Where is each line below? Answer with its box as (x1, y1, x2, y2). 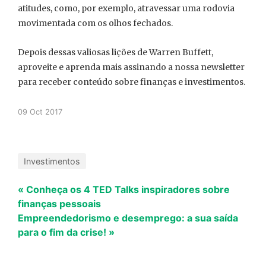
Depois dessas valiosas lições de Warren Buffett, (18, 47, 213, 58)
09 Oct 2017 (18, 107, 62, 117)
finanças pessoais (18, 198, 101, 210)
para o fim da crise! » (18, 226, 115, 239)
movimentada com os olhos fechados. (18, 18, 173, 29)
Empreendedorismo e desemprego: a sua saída (18, 212, 238, 224)
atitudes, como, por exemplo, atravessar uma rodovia (18, 3, 235, 14)
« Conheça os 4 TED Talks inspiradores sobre (18, 183, 230, 196)
